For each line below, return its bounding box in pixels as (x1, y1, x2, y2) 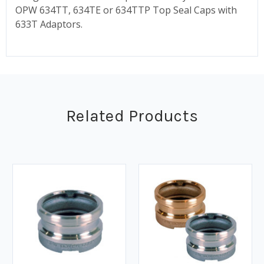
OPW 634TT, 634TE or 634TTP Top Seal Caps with (15, 3, 237, 16)
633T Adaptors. (15, 17, 82, 31)
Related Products (66, 105, 198, 126)
